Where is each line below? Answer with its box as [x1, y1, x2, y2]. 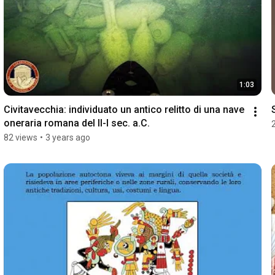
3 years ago [45, 133, 90, 143]
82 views [3, 133, 37, 143]
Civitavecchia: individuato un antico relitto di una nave [3, 104, 244, 116]
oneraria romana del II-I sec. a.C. [3, 117, 150, 130]
